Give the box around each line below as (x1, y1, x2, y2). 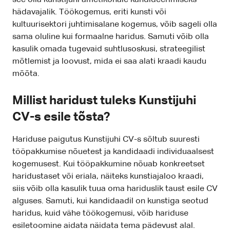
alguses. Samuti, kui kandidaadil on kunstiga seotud (12, 197, 208, 206)
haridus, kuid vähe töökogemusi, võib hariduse (12, 209, 188, 218)
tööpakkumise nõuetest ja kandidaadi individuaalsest (12, 148, 214, 157)
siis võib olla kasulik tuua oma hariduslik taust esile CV (12, 185, 218, 194)
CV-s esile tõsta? (12, 111, 110, 124)
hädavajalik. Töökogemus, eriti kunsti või (12, 8, 166, 17)
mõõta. (12, 70, 40, 79)
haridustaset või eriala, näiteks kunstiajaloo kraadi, (12, 172, 204, 181)
